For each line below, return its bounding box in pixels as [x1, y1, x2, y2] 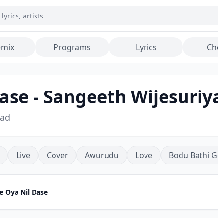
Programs [54, 42, 91, 53]
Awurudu [85, 150, 119, 161]
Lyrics [135, 42, 157, 53]
